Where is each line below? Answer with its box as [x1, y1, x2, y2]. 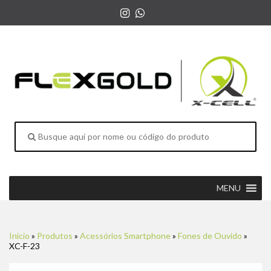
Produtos [37, 230, 73, 241]
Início [9, 230, 30, 241]
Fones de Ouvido [178, 230, 242, 241]
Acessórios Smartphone [80, 230, 171, 241]
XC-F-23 [9, 240, 40, 251]
